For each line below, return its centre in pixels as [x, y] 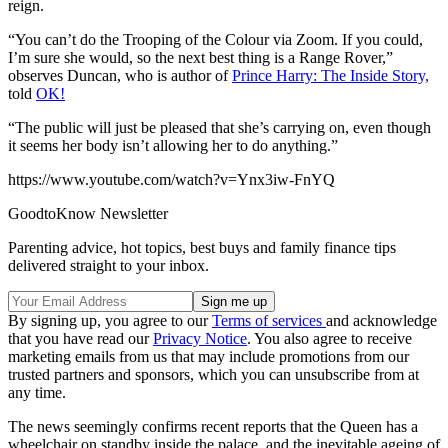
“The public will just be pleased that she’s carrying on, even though [219, 128]
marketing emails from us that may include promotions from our [208, 357]
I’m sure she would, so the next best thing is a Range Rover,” [200, 58]
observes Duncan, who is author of [120, 76]
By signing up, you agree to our [110, 321]
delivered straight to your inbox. [108, 266]
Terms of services [269, 321]
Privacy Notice [200, 339]
